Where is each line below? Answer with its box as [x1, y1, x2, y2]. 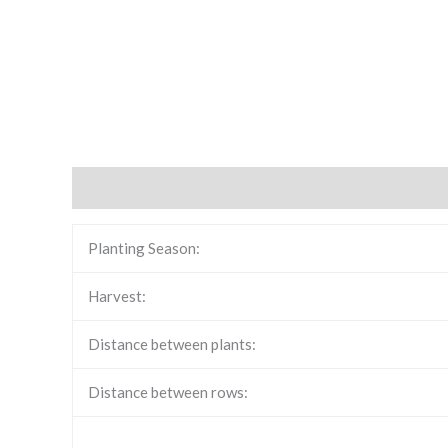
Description [72, 178, 155, 197]
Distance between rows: [88, 383, 248, 402]
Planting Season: [88, 239, 200, 258]
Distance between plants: [88, 335, 256, 354]
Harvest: [88, 287, 146, 306]
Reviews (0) [173, 178, 253, 197]
